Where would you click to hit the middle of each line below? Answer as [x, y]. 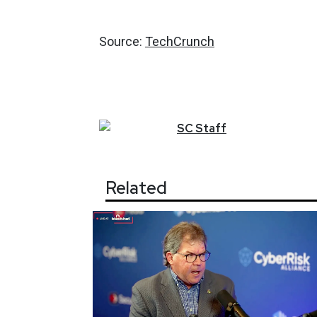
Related [136, 188]
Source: [122, 42]
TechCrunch [180, 42]
